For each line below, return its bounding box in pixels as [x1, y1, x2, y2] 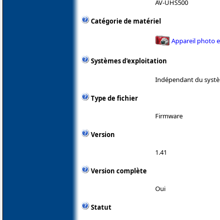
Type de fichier [91, 93, 138, 103]
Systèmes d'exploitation [91, 56, 167, 66]
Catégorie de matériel [91, 17, 161, 26]
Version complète [91, 166, 147, 175]
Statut [91, 202, 111, 212]
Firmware [155, 111, 183, 120]
